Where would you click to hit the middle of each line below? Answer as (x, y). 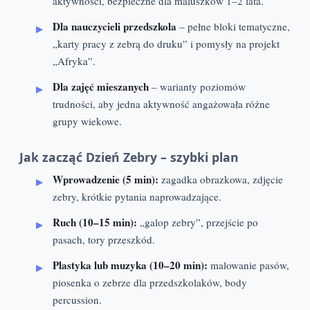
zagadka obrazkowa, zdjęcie (221, 180)
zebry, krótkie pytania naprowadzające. (137, 197)
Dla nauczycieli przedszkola (115, 26)
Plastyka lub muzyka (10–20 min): (130, 265)
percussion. (77, 300)
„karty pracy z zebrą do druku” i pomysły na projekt (166, 43)
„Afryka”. (74, 61)
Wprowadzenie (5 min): (106, 180)
